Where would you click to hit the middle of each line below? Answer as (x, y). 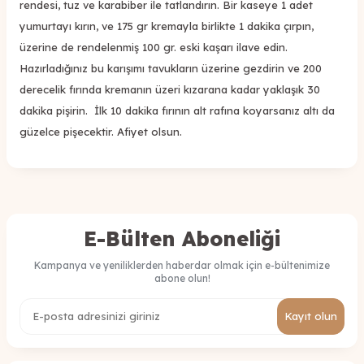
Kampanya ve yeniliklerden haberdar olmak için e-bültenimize (182, 265)
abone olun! (182, 278)
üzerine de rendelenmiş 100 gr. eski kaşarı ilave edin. (155, 47)
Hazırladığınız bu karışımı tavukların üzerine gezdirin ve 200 (171, 68)
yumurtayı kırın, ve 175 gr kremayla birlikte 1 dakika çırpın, (167, 26)
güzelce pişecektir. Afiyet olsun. (101, 131)
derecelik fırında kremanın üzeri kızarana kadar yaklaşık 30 (170, 89)
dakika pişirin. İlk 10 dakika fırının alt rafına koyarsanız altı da (177, 110)
